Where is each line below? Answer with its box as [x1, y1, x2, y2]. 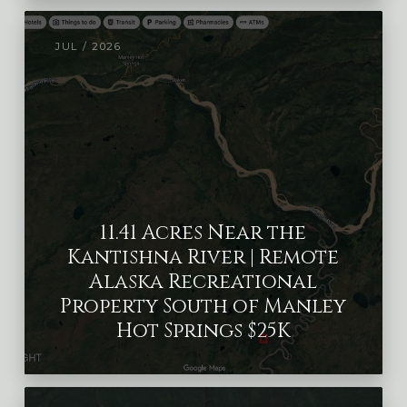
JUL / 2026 [55, 40, 122, 54]
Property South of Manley [60, 293, 347, 321]
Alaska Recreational [89, 269, 318, 296]
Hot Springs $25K [115, 318, 291, 345]
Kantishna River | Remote [67, 244, 340, 272]
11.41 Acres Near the [100, 220, 307, 247]
